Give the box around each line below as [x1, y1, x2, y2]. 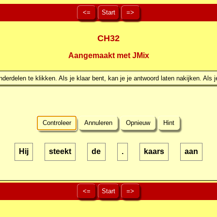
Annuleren [82, 119, 115, 127]
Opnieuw [124, 119, 152, 127]
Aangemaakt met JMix [68, 51, 149, 60]
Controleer [40, 119, 73, 127]
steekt [49, 147, 72, 156]
